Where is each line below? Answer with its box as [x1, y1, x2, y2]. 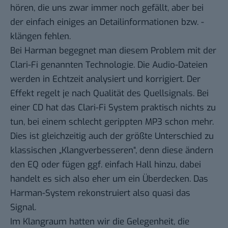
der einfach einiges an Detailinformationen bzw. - [10, 16, 204, 28]
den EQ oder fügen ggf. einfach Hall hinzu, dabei [10, 158, 201, 170]
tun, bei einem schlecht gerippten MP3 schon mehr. [10, 116, 214, 128]
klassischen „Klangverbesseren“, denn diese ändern [10, 144, 213, 156]
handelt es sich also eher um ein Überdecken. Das [10, 173, 208, 185]
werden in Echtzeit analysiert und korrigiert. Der [10, 73, 201, 85]
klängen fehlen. [10, 30, 71, 42]
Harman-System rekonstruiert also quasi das [10, 187, 190, 199]
